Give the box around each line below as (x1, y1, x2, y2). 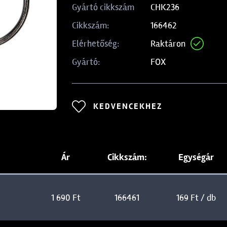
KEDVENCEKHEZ (93, 101, 162, 111)
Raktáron (150, 37, 186, 49)
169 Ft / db (176, 192, 216, 203)
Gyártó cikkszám (71, 2, 134, 13)
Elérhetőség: (71, 38, 119, 49)
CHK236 (150, 1, 180, 13)
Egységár (178, 152, 214, 163)
